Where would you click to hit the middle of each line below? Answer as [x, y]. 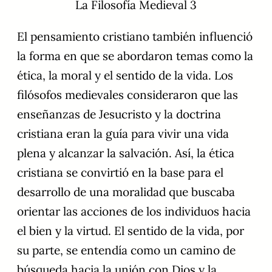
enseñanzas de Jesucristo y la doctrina [119, 114]
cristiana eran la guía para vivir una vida [123, 133]
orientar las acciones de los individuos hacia [134, 211]
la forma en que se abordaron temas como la [135, 56]
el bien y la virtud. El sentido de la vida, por [131, 230]
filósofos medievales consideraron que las [127, 94]
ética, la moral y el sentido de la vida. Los [125, 75]
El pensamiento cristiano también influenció [135, 36]
